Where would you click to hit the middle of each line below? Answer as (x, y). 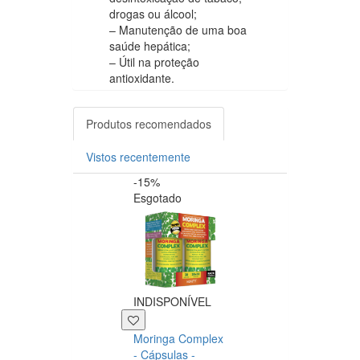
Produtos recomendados (149, 123)
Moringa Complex (178, 339)
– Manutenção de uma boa (178, 29)
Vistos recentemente (138, 156)
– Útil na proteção (154, 61)
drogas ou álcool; (153, 13)
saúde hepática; (150, 45)
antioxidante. (142, 78)
